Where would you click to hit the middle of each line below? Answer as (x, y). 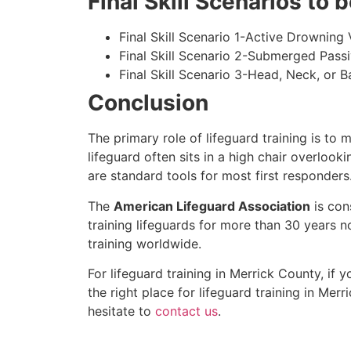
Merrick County (275, 274)
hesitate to (121, 311)
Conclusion (148, 103)
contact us (186, 311)
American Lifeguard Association (212, 206)
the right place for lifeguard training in (203, 293)
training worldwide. (145, 243)
